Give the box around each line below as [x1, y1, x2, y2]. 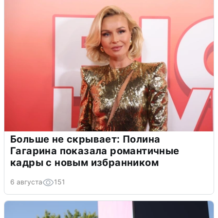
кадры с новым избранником [10, 157, 159, 169]
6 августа [10, 178, 42, 186]
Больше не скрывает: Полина [10, 133, 161, 145]
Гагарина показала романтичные [10, 145, 180, 157]
